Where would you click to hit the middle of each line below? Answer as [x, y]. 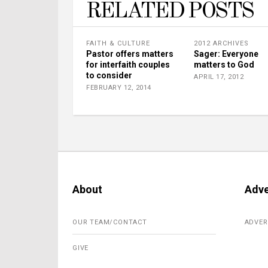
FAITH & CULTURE [118, 43]
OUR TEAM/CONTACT [110, 222]
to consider [109, 75]
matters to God [224, 65]
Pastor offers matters [130, 54]
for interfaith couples [128, 65]
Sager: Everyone [226, 54]
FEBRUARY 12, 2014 [119, 88]
